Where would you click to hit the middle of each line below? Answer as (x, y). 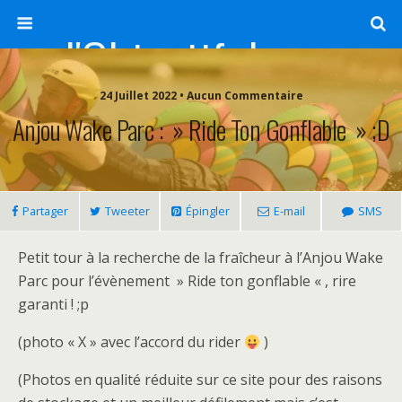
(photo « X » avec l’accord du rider (131, 342)
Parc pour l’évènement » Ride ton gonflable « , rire (187, 281)
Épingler (207, 211)
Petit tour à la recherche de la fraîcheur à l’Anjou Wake (201, 258)
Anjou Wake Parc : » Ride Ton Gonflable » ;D (201, 129)
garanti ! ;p (53, 304)
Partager (45, 211)
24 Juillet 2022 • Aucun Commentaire (201, 96)
